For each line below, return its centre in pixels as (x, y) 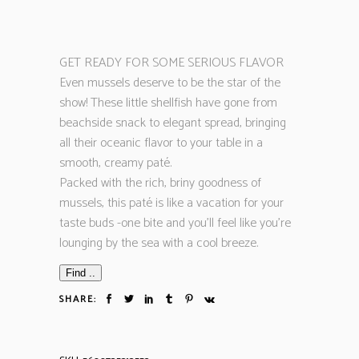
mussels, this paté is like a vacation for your (171, 203)
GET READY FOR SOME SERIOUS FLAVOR (171, 63)
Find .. (81, 273)
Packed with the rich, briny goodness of (160, 183)
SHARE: (78, 299)
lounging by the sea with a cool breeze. (159, 243)
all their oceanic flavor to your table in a (161, 143)
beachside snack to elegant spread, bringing (173, 123)
